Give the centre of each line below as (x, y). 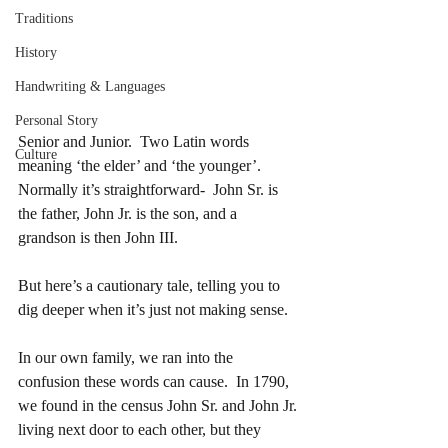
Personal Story (56, 120)
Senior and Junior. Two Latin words (135, 141)
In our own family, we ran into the (127, 357)
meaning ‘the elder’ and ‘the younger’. (145, 165)
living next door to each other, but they (141, 429)
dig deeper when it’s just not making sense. (153, 309)
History (36, 52)
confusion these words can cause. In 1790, (155, 381)
